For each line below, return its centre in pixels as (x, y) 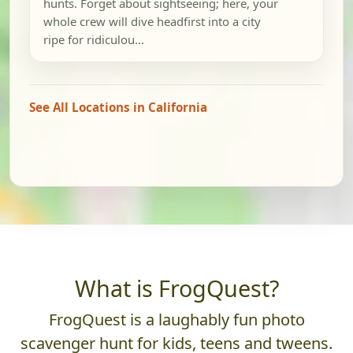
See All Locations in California (118, 108)
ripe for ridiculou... (93, 40)
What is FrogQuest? (176, 288)
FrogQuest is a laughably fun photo (176, 320)
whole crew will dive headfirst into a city (152, 22)
